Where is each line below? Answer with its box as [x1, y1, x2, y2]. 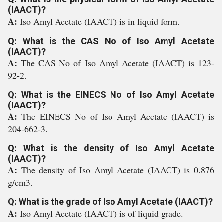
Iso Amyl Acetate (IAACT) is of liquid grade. [20, 207, 183, 219]
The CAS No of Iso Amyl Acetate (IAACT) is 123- [21, 57, 215, 69]
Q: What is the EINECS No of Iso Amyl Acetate [8, 89, 214, 100]
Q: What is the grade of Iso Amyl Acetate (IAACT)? [8, 196, 213, 207]
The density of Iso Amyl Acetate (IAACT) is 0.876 [21, 164, 215, 176]
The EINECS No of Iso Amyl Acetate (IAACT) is [21, 111, 215, 122]
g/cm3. [8, 176, 33, 188]
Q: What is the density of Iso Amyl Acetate [8, 143, 214, 153]
